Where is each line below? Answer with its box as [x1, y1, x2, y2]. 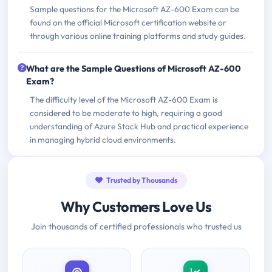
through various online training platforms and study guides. [30, 30, 246, 41]
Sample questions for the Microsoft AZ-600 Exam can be [30, 3, 239, 15]
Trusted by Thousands [104, 175, 177, 185]
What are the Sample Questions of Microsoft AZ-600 [26, 63, 241, 74]
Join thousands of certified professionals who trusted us [30, 220, 242, 232]
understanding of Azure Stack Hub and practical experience [30, 120, 248, 132]
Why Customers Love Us [60, 197, 212, 216]
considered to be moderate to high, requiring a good [30, 107, 222, 118]
